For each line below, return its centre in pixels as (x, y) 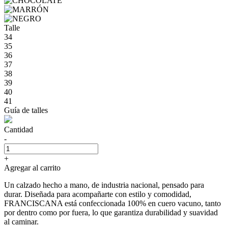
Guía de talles (26, 110)
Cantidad (19, 129)
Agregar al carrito (32, 167)
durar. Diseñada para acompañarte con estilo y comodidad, (98, 194)
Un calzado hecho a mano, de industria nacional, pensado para (104, 185)
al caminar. (21, 221)
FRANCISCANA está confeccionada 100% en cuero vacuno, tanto (112, 203)
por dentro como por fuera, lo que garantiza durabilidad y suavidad (111, 212)
